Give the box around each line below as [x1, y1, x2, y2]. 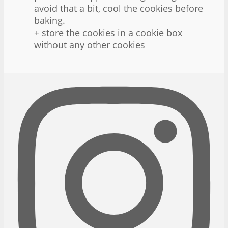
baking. [34, 14, 65, 27]
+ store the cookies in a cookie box [34, 26, 182, 39]
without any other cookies [34, 39, 145, 51]
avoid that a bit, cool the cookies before [34, 2, 203, 15]
